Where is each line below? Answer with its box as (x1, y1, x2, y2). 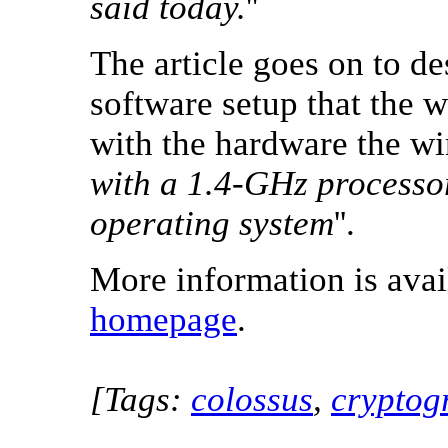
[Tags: (90, 380, 191, 419)
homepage (90, 300, 237, 339)
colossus (191, 380, 313, 419)
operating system (90, 204, 334, 243)
